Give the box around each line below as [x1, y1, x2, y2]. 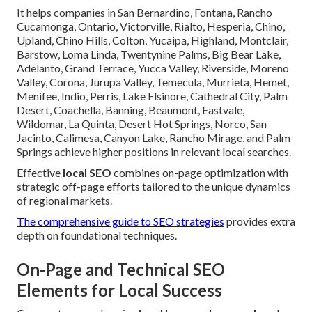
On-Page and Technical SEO [17, 259, 225, 280]
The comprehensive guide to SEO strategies [17, 214, 224, 228]
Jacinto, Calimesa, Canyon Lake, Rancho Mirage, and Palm [17, 131, 290, 145]
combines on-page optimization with [111, 166, 288, 180]
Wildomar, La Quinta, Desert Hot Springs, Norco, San [17, 117, 267, 131]
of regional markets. [17, 194, 112, 208]
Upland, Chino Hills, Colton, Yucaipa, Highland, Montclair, [17, 33, 288, 47]
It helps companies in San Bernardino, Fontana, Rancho [17, 6, 272, 19]
